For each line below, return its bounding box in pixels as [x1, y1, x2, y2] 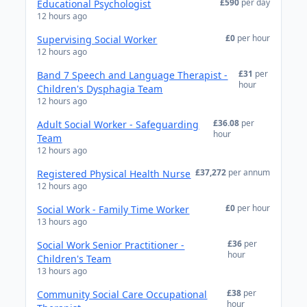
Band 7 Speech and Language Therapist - [37, 69, 228, 82]
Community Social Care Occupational [37, 288, 208, 301]
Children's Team [37, 252, 112, 265]
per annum [228, 167, 270, 178]
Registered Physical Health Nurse [37, 167, 191, 180]
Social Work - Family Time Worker [37, 203, 190, 216]
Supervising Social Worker [37, 33, 158, 46]
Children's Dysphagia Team [37, 82, 163, 95]
